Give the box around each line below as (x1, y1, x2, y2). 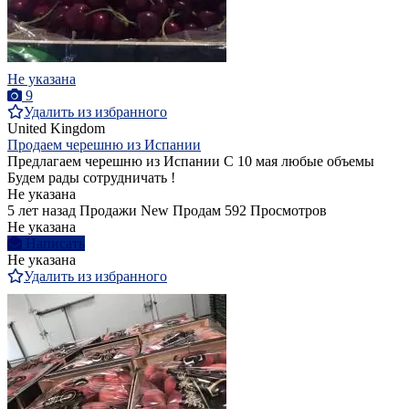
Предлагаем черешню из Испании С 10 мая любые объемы (7, 153, 374, 170)
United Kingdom (7, 121, 105, 137)
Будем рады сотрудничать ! (7, 170, 175, 186)
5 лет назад (7, 203, 76, 219)
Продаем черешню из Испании (7, 137, 201, 153)
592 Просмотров (225, 203, 327, 219)
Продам (173, 203, 221, 219)
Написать (26, 236, 85, 252)
